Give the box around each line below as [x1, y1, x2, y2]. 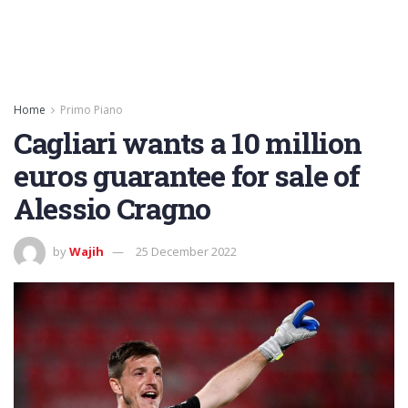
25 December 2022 [136, 242, 237, 260]
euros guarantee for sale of [14, 156, 360, 195]
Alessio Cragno [14, 189, 211, 228]
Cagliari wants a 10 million [14, 123, 362, 162]
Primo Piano [60, 102, 123, 117]
